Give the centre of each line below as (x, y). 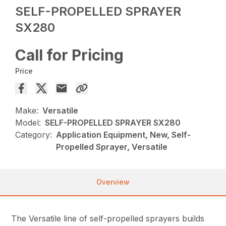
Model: (28, 123)
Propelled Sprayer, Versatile (112, 147)
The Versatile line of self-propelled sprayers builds (108, 219)
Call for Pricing (70, 55)
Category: (34, 135)
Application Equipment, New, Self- (124, 135)
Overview (113, 182)
